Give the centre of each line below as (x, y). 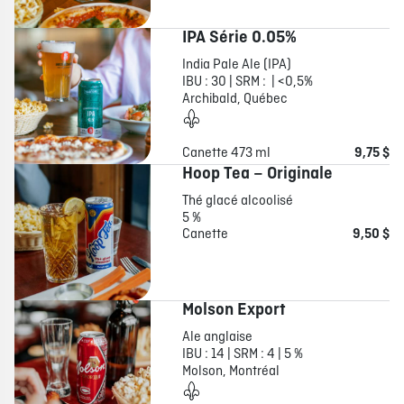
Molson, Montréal (230, 372)
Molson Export (234, 311)
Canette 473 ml (226, 154)
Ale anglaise (217, 338)
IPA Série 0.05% (239, 38)
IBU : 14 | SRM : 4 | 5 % (242, 355)
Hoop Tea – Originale (257, 174)
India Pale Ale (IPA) (236, 65)
